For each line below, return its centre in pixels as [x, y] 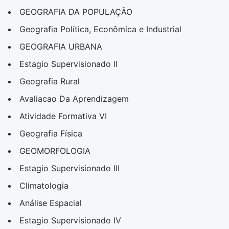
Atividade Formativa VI [63, 116]
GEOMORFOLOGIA [55, 151]
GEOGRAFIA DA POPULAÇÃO [76, 12]
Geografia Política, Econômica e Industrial [100, 29]
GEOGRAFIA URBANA [61, 47]
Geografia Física [51, 133]
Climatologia [44, 186]
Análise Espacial [51, 203]
